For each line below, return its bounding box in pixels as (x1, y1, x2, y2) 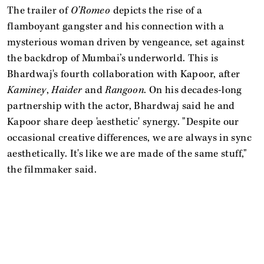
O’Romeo (70, 4, 111, 17)
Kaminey (7, 83, 47, 97)
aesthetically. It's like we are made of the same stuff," (7, 147, 247, 160)
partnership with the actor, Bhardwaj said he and (7, 99, 235, 113)
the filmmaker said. (7, 163, 97, 176)
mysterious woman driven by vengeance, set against (7, 35, 245, 49)
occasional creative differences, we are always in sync (7, 131, 252, 144)
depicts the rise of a (110, 4, 203, 17)
